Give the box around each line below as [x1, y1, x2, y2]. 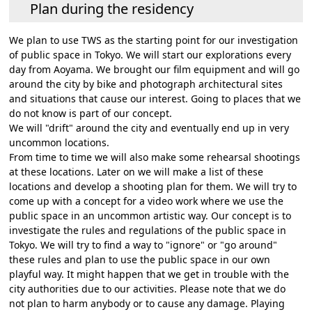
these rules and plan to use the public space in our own [9, 252, 271, 266]
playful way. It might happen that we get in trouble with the [9, 267, 290, 281]
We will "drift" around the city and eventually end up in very [9, 120, 290, 134]
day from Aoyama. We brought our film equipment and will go [9, 62, 300, 76]
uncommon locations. [9, 135, 110, 149]
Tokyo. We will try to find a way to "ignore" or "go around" [9, 237, 278, 251]
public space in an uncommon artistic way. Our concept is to [9, 208, 292, 222]
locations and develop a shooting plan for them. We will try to [9, 179, 297, 193]
